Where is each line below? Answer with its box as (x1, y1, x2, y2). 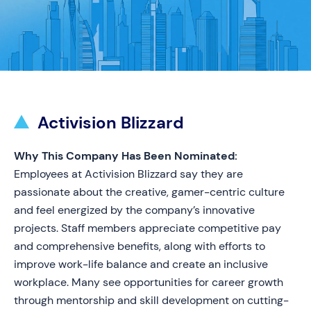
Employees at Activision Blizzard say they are (14, 167, 243, 181)
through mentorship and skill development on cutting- (14, 293, 289, 308)
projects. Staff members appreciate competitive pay (14, 221, 281, 235)
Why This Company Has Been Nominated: (14, 149, 237, 163)
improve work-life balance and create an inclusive (14, 257, 268, 271)
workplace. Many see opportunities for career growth (14, 275, 283, 289)
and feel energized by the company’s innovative (14, 203, 255, 217)
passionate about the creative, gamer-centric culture (14, 185, 285, 199)
